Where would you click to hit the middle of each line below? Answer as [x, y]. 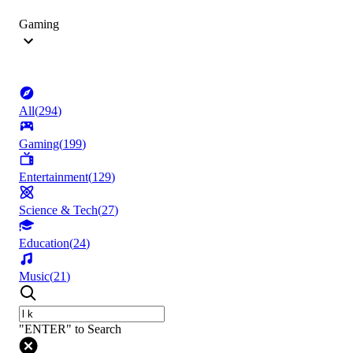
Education [44, 243]
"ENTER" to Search [70, 329]
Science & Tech [58, 210]
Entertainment [54, 177]
